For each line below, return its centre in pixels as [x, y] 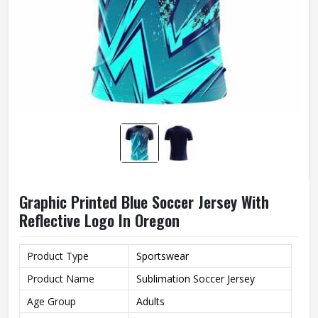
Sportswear [163, 256]
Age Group [51, 301]
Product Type [58, 256]
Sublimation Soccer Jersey [196, 279]
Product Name [61, 279]
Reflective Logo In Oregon [99, 220]
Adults [150, 301]
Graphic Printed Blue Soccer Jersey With [144, 202]
